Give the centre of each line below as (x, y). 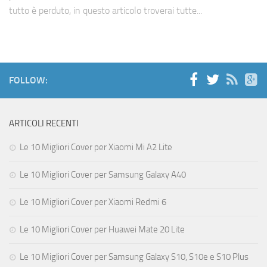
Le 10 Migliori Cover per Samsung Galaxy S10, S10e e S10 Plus (134, 257)
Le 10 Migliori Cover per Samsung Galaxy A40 (103, 175)
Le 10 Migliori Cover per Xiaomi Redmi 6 (93, 202)
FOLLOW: (28, 80)
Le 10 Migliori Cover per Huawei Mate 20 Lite (102, 230)
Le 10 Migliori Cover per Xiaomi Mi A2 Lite (96, 148)
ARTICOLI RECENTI (44, 124)
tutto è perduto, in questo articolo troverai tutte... (105, 11)
